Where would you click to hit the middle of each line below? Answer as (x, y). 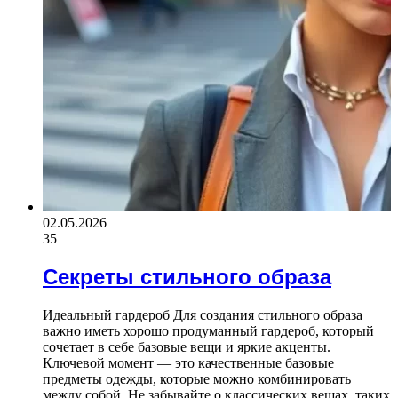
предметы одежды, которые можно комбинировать (197, 378)
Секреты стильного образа (187, 276)
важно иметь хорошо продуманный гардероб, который (208, 330)
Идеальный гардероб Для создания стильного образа (203, 314)
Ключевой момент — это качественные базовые (188, 362)
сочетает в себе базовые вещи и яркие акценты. (187, 346)
